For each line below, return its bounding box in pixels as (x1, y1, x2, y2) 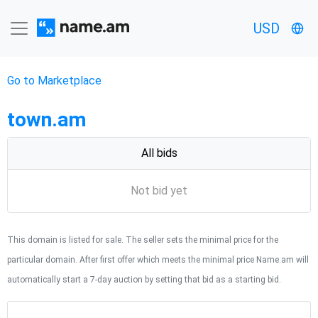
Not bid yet (131, 184, 187, 197)
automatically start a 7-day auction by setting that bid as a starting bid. (7, 275, 281, 285)
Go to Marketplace (7, 74, 102, 87)
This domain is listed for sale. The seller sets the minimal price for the (7, 235, 278, 245)
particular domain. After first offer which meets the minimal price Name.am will (7, 255, 309, 265)
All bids (141, 146, 177, 160)
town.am (7, 108, 86, 131)
